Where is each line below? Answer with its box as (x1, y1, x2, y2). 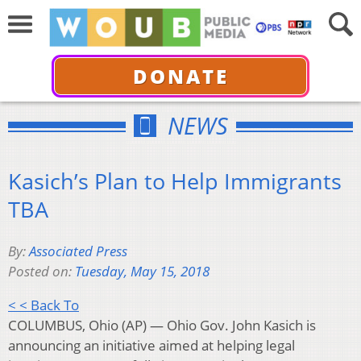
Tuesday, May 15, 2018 (75, 262, 210, 281)
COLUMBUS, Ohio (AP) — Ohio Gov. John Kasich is (8, 316, 316, 335)
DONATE (132, 62, 229, 89)
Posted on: (8, 262, 75, 281)
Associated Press (29, 242, 127, 261)
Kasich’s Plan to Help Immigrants (8, 165, 342, 196)
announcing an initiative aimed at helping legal (8, 336, 295, 355)
